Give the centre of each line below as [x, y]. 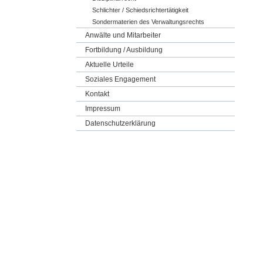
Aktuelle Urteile [109, 65]
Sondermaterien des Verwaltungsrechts [148, 22]
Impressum [103, 109]
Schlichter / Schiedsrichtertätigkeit [140, 10]
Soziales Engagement [120, 79]
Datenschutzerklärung [120, 123]
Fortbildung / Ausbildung [124, 50]
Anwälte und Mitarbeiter [123, 35]
